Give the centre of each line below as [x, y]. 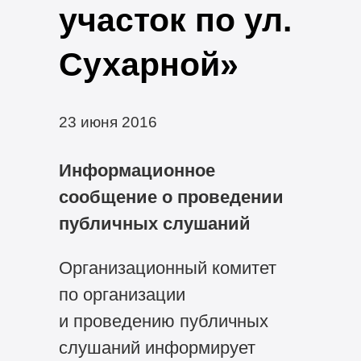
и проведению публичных [163, 321]
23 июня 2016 [108, 121]
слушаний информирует [157, 347]
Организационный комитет [167, 268]
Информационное [137, 170]
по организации [122, 294]
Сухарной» [148, 64]
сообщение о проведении [171, 197]
